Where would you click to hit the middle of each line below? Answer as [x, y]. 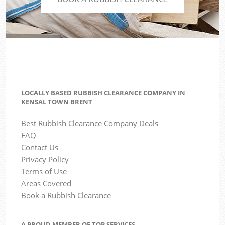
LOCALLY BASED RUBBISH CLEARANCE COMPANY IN [103, 93]
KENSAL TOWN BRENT [57, 102]
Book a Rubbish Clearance [66, 196]
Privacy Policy [45, 159]
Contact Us [40, 147]
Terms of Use [44, 172]
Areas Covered [46, 184]
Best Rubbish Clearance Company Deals [90, 123]
